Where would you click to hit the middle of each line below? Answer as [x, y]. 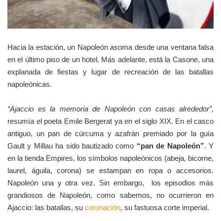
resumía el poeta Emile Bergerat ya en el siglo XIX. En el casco [110, 121]
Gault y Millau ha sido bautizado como [72, 146]
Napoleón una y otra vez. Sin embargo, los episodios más [110, 183]
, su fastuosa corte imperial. [165, 208]
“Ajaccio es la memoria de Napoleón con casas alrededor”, [110, 109]
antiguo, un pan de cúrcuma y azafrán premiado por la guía [110, 134]
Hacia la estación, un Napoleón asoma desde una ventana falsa [110, 47]
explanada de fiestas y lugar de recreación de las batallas [110, 72]
